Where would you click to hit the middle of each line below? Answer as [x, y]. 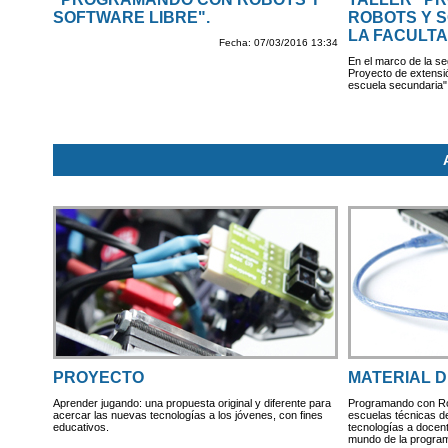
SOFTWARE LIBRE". [131, 17]
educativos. [80, 427]
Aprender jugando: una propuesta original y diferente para [191, 403]
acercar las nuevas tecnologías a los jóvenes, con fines [187, 415]
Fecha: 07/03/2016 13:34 [278, 43]
